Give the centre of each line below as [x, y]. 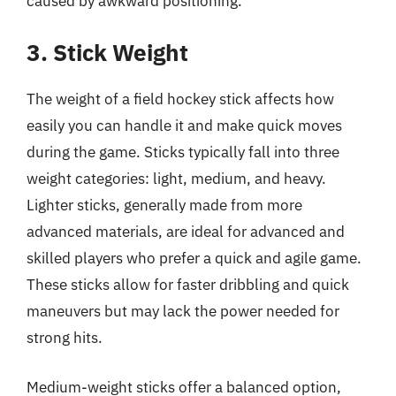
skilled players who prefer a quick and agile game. [194, 258]
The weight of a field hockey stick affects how [180, 99]
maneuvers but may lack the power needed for [183, 311]
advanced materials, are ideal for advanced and [186, 232]
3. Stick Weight [107, 52]
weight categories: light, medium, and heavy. [176, 179]
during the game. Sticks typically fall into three [183, 152]
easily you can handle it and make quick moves [184, 126]
